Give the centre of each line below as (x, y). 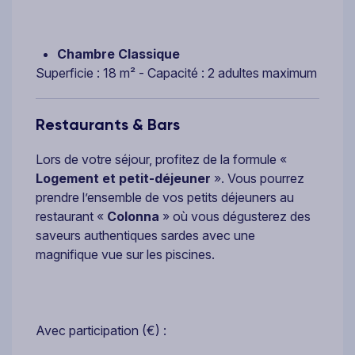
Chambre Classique (118, 53)
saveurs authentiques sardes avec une (145, 235)
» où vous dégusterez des (235, 216)
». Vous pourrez (259, 178)
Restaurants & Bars (108, 124)
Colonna (133, 216)
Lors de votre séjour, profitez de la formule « (161, 159)
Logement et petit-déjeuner (125, 178)
